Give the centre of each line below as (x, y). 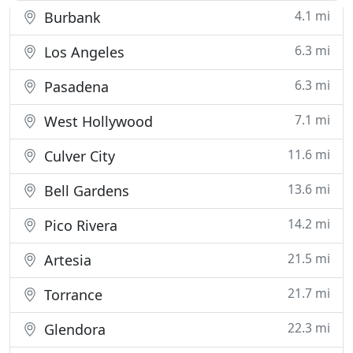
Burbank (71, 17)
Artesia (66, 260)
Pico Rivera (79, 225)
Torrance (71, 295)
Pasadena (74, 87)
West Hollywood (97, 121)
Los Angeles (82, 52)
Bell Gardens (85, 191)
